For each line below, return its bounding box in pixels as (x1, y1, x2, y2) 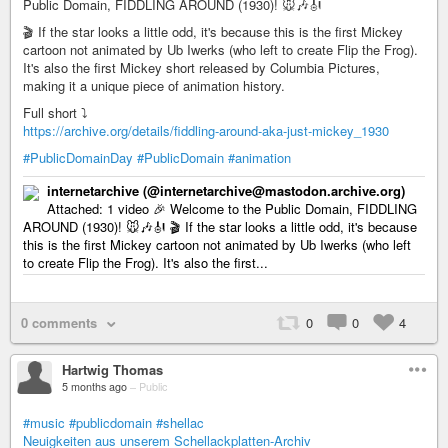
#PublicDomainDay (23, 147, 133, 167)
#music (23, 412, 65, 432)
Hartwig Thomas (62, 359, 163, 379)
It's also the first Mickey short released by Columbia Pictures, (23, 57, 380, 77)
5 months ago (62, 378, 127, 394)
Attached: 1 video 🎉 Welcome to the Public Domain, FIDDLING (47, 198, 417, 218)
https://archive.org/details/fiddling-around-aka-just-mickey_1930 (23, 120, 389, 140)
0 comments (21, 312, 97, 332)
